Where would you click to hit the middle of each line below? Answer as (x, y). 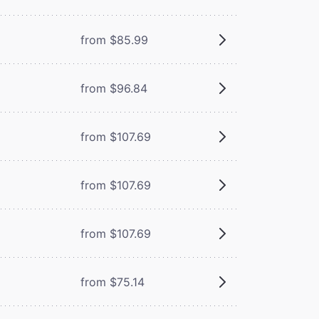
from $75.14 (112, 282)
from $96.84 (114, 88)
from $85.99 (114, 40)
